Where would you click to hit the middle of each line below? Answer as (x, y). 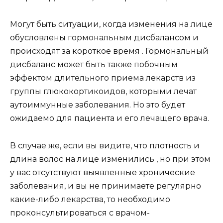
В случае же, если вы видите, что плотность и (105, 145)
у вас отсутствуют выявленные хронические (103, 172)
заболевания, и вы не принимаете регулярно (106, 186)
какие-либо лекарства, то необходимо (90, 199)
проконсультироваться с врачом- (80, 213)
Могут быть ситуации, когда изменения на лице (111, 24)
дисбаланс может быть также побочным (94, 65)
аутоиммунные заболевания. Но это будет (98, 105)
